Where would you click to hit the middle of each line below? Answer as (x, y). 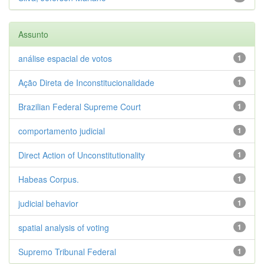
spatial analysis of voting (64, 227)
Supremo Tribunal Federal (67, 251)
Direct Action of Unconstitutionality (82, 155)
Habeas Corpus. (49, 179)
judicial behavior (48, 203)
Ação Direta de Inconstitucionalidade (86, 82)
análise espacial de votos (65, 58)
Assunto (33, 34)
